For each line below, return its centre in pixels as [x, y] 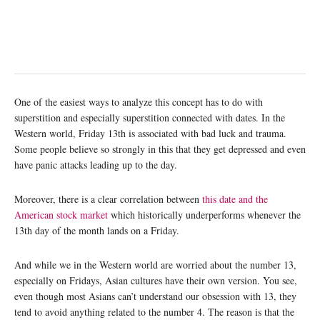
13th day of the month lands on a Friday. [97, 230]
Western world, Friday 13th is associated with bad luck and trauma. [150, 133]
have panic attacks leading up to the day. [96, 164]
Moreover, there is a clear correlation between [108, 199]
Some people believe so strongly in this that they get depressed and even [160, 149]
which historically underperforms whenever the [206, 214]
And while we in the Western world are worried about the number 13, [155, 264]
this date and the [235, 199]
